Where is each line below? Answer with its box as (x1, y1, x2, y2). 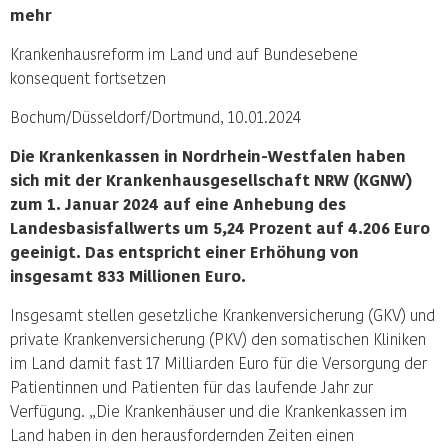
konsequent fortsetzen (10, 68, 166, 87)
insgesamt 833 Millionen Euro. (10, 266, 246, 285)
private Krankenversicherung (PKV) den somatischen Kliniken (10, 329, 426, 348)
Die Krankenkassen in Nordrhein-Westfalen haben (10, 146, 406, 165)
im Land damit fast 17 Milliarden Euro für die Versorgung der (10, 353, 427, 372)
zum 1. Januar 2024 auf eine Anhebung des (10, 194, 346, 213)
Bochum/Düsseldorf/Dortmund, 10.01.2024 (10, 107, 301, 126)
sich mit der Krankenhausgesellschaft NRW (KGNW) (10, 170, 413, 189)
